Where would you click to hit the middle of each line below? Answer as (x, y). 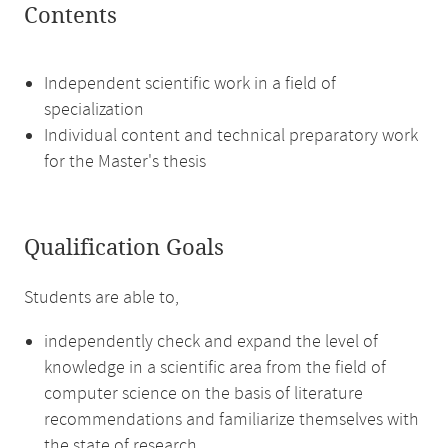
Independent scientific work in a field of (190, 84)
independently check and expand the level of (211, 342)
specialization (94, 110)
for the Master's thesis (125, 162)
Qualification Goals (124, 248)
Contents (70, 16)
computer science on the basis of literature (203, 394)
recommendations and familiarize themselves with (231, 420)
